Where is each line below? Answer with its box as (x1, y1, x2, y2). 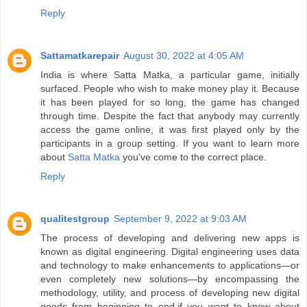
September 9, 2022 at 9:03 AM (114, 212, 247, 224)
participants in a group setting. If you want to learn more (40, 137, 299, 149)
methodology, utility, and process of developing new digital (40, 286, 299, 298)
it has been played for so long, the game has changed (40, 96, 299, 108)
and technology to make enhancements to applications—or (40, 259, 299, 271)
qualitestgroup (40, 212, 110, 224)
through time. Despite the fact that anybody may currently (40, 110, 299, 121)
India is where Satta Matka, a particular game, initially (40, 69, 299, 80)
